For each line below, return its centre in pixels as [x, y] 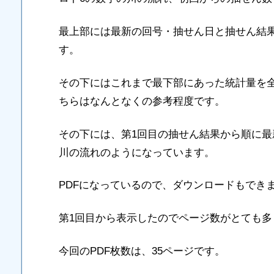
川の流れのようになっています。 [137, 152]
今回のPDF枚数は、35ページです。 [142, 251]
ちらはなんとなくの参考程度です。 [142, 101]
